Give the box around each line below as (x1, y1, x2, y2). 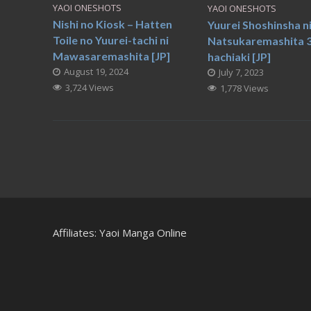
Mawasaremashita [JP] (52, 49, 170, 63)
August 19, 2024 (63, 65, 128, 78)
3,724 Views (65, 81, 114, 94)
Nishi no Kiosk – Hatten (52, 17, 172, 31)
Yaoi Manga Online (99, 225, 187, 239)
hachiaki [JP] (207, 50, 271, 64)
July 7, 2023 (218, 66, 264, 79)
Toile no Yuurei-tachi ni (52, 33, 169, 47)
